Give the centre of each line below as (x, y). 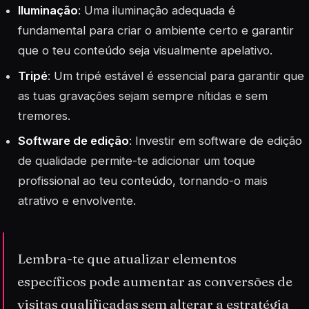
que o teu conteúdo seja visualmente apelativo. (146, 51)
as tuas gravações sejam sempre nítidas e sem (143, 96)
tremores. (44, 116)
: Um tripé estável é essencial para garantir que (176, 76)
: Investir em (164, 140)
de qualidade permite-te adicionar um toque (137, 160)
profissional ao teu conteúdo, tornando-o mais (143, 180)
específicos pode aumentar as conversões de (155, 282)
